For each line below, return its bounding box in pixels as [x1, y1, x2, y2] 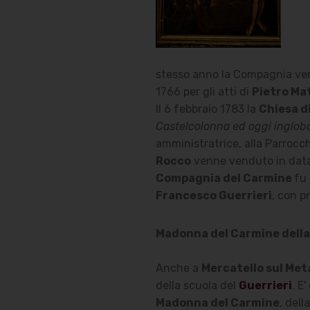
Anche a [155, 262, 201, 275]
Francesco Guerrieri [155, 189, 272, 203]
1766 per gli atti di [155, 85, 252, 99]
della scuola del [155, 279, 239, 293]
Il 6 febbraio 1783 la [155, 102, 259, 116]
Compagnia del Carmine [155, 172, 294, 185]
